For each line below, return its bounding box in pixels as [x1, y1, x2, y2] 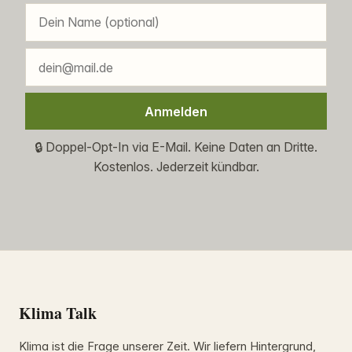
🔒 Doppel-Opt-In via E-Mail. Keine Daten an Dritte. [35, 139, 317, 156]
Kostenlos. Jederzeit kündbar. [93, 159, 259, 175]
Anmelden [145, 103, 207, 119]
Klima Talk [19, 302, 97, 325]
